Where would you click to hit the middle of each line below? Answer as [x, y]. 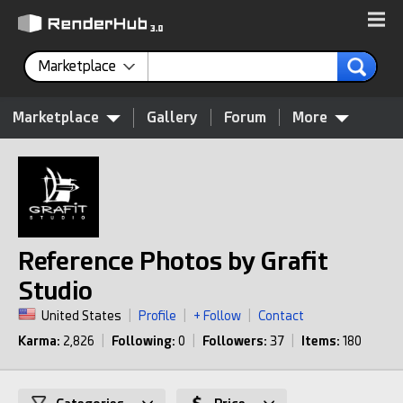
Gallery [172, 117]
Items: [321, 341]
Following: [143, 341]
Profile [157, 316]
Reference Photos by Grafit [173, 261]
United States [81, 316]
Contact [281, 316]
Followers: [235, 341]
